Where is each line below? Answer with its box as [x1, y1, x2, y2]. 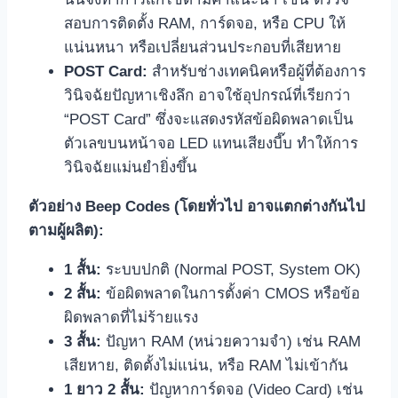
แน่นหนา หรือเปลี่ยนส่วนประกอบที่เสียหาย [64, 39, 341, 57]
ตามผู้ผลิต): [28, 222, 104, 240]
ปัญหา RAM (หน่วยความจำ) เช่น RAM [101, 333, 361, 351]
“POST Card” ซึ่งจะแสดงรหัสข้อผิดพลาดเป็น [64, 111, 354, 129]
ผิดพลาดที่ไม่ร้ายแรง [64, 309, 198, 327]
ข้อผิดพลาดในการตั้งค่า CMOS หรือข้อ [101, 285, 360, 303]
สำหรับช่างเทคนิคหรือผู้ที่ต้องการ [147, 63, 366, 81]
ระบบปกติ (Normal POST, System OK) [101, 261, 361, 279]
